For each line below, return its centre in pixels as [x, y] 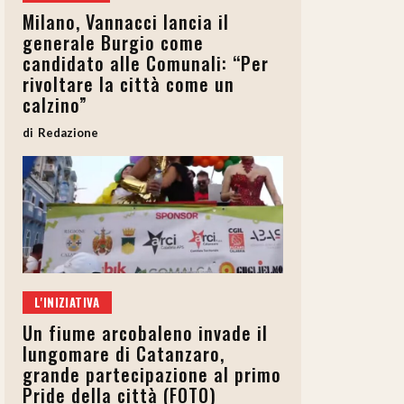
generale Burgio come [113, 43]
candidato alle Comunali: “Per [146, 64]
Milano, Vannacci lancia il [126, 22]
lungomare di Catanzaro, [124, 354]
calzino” [55, 105]
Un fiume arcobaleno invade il [145, 333]
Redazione [68, 133]
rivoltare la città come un [129, 84]
